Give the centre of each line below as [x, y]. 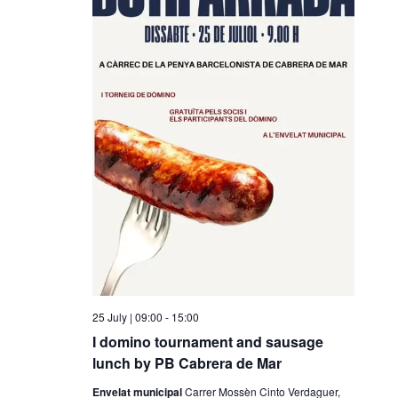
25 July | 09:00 [127, 316]
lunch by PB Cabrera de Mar [187, 362]
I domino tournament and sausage [207, 341]
